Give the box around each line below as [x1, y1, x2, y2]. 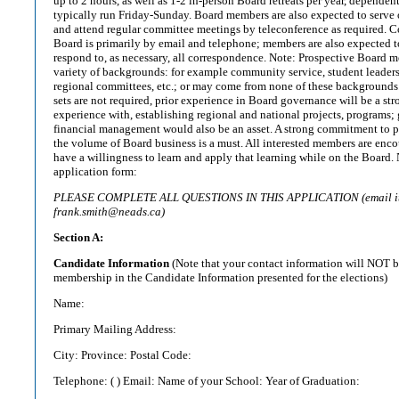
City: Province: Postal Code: [53, 348, 191, 362]
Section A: [53, 231, 103, 244]
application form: [53, 165, 137, 178]
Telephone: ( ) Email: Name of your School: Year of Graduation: [53, 374, 360, 387]
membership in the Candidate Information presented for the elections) [53, 271, 387, 284]
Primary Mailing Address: [53, 322, 176, 336]
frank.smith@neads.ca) [53, 205, 165, 218]
